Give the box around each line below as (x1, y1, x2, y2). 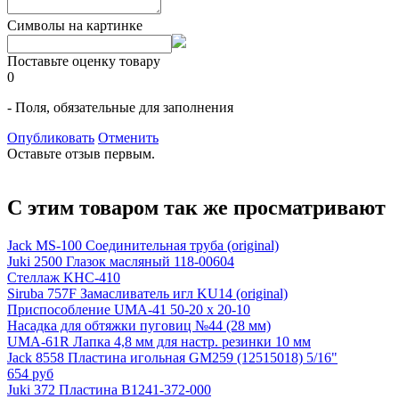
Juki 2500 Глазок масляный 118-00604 (7, 253, 234, 269)
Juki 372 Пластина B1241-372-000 (7, 381, 211, 397)
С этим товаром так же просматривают (7, 195, 386, 219)
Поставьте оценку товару (7, 53, 160, 69)
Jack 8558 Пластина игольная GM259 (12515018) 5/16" (7, 349, 338, 365)
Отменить (98, 129, 159, 145)
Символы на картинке (7, 17, 142, 33)
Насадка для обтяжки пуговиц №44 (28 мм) (7, 317, 271, 333)
